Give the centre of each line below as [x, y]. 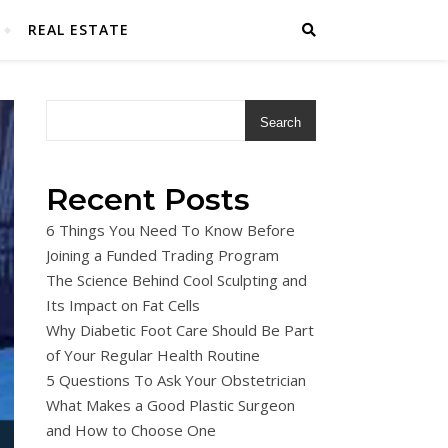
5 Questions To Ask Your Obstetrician [176, 380]
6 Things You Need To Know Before [170, 230]
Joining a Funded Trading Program [162, 255]
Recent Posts [148, 199]
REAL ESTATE [78, 29]
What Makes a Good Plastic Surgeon [170, 405]
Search [280, 122]
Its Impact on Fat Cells [123, 305]
